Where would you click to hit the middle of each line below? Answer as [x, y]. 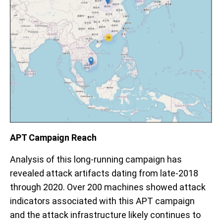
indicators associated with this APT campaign [102, 201]
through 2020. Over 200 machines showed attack [108, 187]
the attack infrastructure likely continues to [114, 215]
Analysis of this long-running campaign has [96, 160]
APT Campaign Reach [54, 138]
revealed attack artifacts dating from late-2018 [104, 173]
